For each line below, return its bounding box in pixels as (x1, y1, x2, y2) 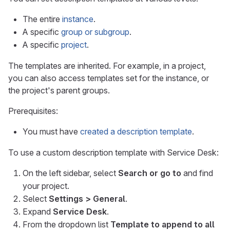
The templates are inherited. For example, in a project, (8, 61, 206, 71)
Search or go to (118, 168, 181, 178)
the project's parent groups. (8, 85, 110, 95)
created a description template (80, 126, 192, 137)
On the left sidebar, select (23, 168, 118, 178)
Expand (23, 206, 53, 217)
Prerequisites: (8, 106, 58, 116)
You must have (23, 126, 80, 137)
